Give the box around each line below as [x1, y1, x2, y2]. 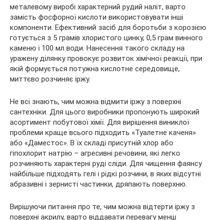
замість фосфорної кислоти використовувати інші [10, 13, 183, 22]
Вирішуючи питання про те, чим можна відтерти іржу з [10, 202, 195, 212]
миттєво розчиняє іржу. [10, 75, 90, 84]
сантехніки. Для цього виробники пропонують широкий [10, 108, 199, 117]
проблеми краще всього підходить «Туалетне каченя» [10, 128, 196, 137]
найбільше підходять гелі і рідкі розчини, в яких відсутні [10, 169, 201, 179]
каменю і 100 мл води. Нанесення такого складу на [10, 44, 185, 53]
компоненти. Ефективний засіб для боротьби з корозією [10, 23, 206, 32]
